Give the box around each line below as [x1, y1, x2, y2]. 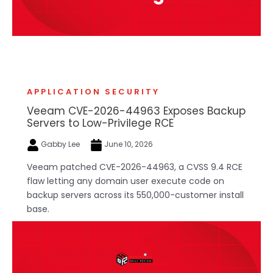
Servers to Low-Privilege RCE [27, 116, 174, 131]
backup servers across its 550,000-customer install [27, 189, 244, 202]
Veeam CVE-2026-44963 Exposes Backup [27, 104, 246, 119]
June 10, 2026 [102, 139, 153, 150]
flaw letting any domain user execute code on [27, 175, 224, 188]
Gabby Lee [39, 139, 82, 150]
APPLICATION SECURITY [27, 86, 160, 98]
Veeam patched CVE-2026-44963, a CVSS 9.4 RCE [27, 161, 243, 174]
